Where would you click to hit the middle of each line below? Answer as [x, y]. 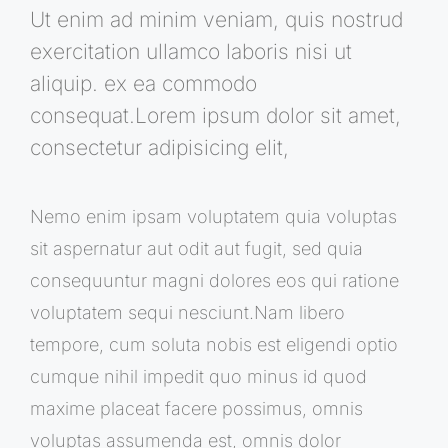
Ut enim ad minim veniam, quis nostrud [216, 19]
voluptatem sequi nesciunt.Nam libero [187, 312]
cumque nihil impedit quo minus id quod [198, 376]
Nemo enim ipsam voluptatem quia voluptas [213, 216]
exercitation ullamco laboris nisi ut [191, 51]
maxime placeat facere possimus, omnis [196, 408]
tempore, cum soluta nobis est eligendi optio [214, 344]
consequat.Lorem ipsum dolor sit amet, [215, 115]
